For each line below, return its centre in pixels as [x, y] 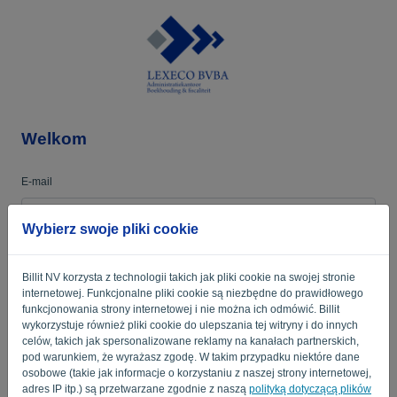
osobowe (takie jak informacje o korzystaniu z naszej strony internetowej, [197, 373]
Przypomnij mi [77, 317]
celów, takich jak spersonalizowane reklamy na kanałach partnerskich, [191, 341]
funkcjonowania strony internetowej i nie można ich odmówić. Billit [181, 309]
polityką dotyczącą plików [310, 389]
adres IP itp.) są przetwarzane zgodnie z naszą [136, 389]
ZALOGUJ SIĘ [198, 359]
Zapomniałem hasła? [325, 317]
